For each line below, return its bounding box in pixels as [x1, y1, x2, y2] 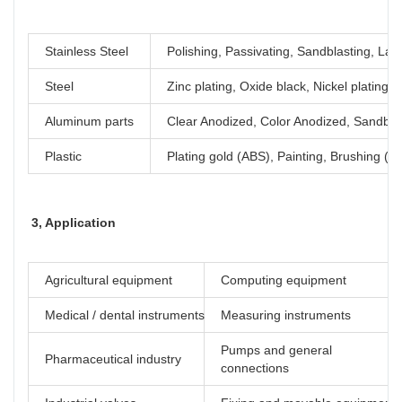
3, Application [31, 214, 116, 230]
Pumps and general [221, 342, 332, 357]
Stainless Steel [45, 43, 128, 58]
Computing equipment [221, 272, 346, 287]
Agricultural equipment [45, 272, 172, 287]
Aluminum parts [45, 113, 134, 128]
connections [221, 360, 289, 375]
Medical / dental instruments [45, 307, 205, 322]
